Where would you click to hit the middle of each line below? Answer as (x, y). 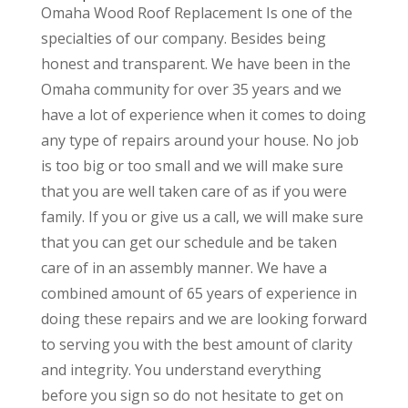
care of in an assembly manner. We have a (184, 268)
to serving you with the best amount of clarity (196, 345)
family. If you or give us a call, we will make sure (202, 217)
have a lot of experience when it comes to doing (203, 115)
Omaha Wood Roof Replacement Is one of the (196, 13)
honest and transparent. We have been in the (195, 64)
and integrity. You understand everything (181, 370)
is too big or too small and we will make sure (192, 166)
